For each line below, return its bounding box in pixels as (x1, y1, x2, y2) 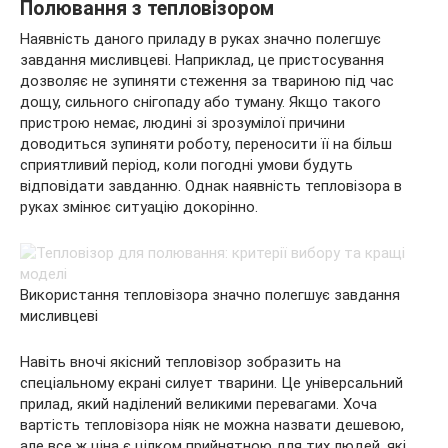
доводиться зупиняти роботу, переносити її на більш (20, 134, 392, 153)
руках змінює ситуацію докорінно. (20, 197, 258, 216)
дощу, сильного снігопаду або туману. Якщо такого (20, 92, 381, 111)
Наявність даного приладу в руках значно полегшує (20, 29, 381, 48)
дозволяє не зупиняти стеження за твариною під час (20, 71, 394, 90)
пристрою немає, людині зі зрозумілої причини (20, 113, 345, 132)
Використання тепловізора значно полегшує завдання (20, 285, 400, 304)
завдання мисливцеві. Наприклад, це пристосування (20, 50, 384, 69)
